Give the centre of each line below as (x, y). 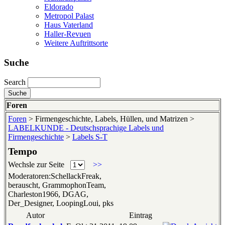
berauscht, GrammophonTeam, (57, 185)
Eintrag (141, 215)
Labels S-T (90, 137)
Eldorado (59, 7)
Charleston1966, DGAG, (48, 194)
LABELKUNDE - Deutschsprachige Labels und (86, 128)
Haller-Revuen (68, 34)
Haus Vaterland (69, 25)
